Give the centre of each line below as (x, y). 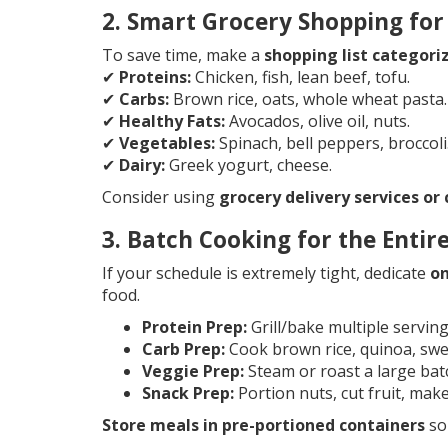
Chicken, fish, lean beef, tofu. (300, 77)
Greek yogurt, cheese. (248, 165)
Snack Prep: (188, 393)
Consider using (160, 197)
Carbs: (144, 99)
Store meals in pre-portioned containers (263, 425)
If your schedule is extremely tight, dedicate (266, 273)
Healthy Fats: (172, 121)
